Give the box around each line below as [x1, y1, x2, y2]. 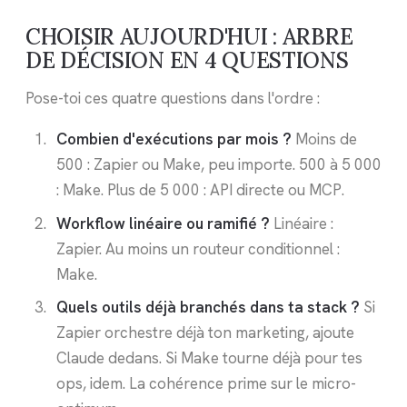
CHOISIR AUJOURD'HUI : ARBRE [25, 22, 353, 51]
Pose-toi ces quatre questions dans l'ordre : [25, 88, 320, 109]
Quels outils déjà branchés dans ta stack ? [55, 297, 360, 318]
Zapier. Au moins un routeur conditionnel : [55, 238, 340, 259]
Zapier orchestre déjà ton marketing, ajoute [55, 323, 354, 343]
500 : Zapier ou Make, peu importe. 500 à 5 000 [55, 154, 382, 175]
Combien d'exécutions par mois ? [55, 129, 292, 150]
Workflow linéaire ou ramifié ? [55, 213, 270, 233]
